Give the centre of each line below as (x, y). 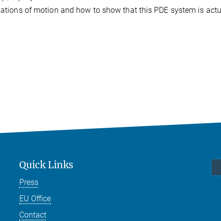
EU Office (35, 198)
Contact (33, 215)
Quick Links (46, 165)
